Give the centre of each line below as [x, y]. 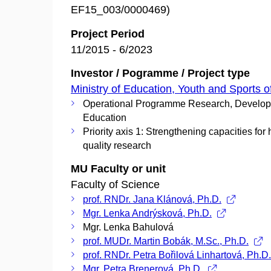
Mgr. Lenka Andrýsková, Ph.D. [147, 213]
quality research [117, 145]
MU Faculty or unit [118, 168]
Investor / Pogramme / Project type [160, 73]
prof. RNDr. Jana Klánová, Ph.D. [152, 199]
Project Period [108, 34]
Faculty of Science [115, 184]
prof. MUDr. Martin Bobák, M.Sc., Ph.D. [166, 241]
